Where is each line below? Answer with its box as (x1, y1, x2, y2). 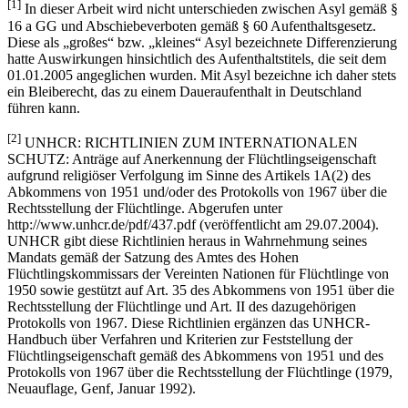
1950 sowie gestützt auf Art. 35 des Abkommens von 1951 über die (7, 281, 394, 298)
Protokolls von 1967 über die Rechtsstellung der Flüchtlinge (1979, (7, 363, 393, 380)
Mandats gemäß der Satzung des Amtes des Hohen (7, 249, 299, 265)
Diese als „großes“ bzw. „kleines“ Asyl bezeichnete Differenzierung (7, 34, 397, 50)
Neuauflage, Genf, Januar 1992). (7, 380, 196, 396)
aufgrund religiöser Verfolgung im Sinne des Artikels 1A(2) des (7, 167, 371, 183)
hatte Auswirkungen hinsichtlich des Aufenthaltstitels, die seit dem (7, 50, 386, 66)
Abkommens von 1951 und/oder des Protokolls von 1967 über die (7, 183, 387, 199)
